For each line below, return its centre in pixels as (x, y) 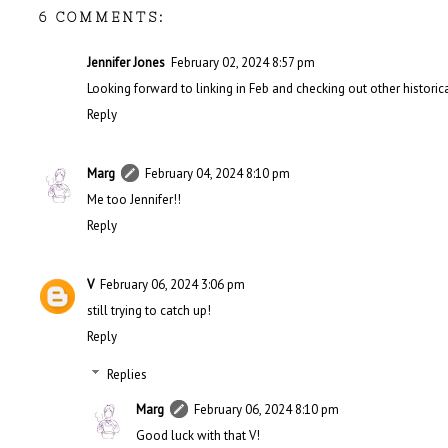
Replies (126, 374)
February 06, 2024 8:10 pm (266, 409)
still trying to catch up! (149, 310)
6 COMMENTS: (102, 18)
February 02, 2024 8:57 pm (243, 63)
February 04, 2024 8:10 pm (217, 174)
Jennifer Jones (126, 63)
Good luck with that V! (198, 435)
